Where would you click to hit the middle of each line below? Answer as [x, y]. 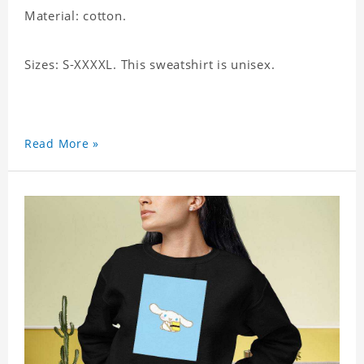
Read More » [62, 144]
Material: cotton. [76, 16]
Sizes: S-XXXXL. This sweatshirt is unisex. [150, 65]
